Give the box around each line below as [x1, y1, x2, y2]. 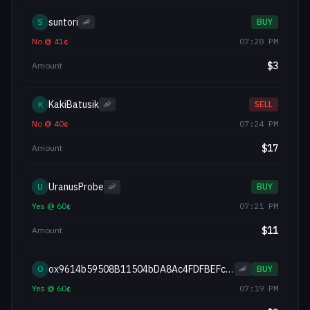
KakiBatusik [48, 98, 99, 111]
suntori [48, 16, 78, 28]
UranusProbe [48, 181, 104, 193]
